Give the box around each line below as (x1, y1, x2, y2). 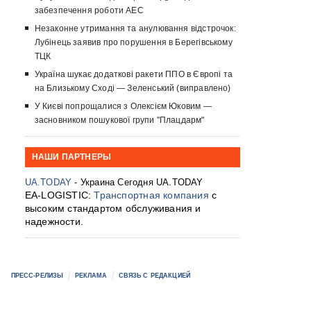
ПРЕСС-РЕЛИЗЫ (10, 272, 64, 280)
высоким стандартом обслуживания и (24, 203, 201, 215)
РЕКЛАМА (74, 272, 108, 280)
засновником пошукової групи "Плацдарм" (34, 115, 205, 126)
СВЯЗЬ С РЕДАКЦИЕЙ (118, 272, 190, 280)
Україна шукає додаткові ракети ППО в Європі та (34, 69, 233, 80)
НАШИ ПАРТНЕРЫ (31, 150, 112, 164)
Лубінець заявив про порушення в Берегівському (34, 37, 233, 48)
